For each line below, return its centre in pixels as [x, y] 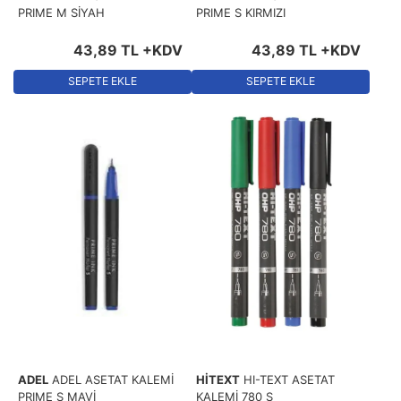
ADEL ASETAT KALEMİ [113, 379]
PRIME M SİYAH [61, 12]
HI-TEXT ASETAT [289, 379]
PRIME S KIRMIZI [241, 12]
